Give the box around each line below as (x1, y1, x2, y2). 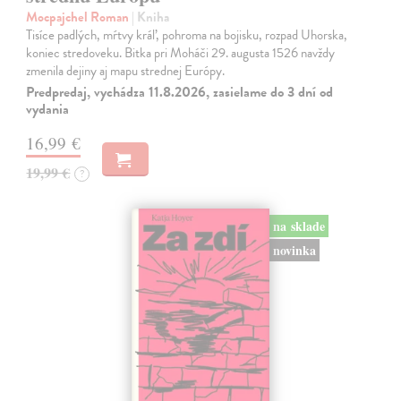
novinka (272, 240, 316, 260)
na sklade (272, 216, 325, 235)
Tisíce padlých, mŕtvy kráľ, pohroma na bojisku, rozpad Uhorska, (26, 25, 348, 46)
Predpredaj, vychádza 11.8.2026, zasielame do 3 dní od (26, 81, 334, 104)
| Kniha (132, 7, 170, 28)
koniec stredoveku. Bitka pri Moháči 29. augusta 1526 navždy (26, 43, 336, 64)
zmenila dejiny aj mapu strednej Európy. (26, 61, 226, 81)
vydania (26, 98, 70, 121)
